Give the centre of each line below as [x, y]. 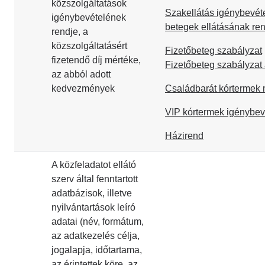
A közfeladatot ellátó [94, 165]
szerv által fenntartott [95, 179]
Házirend [184, 136]
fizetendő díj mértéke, [96, 60]
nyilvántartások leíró [93, 207]
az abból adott [81, 74]
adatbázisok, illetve [92, 193]
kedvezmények [83, 88]
